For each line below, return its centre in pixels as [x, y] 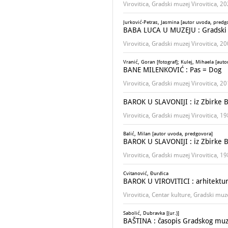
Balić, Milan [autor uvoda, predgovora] [168, 134]
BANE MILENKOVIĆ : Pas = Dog [172, 70]
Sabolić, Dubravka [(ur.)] [151, 213]
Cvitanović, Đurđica [146, 173]
